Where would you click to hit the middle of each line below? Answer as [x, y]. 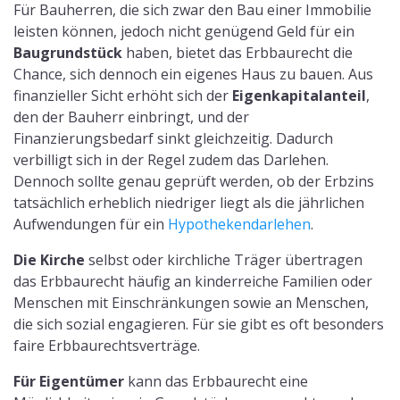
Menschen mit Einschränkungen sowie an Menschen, [191, 302]
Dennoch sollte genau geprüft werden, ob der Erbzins [194, 181]
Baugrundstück [68, 52]
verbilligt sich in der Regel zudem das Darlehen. [171, 159]
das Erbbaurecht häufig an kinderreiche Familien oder [193, 281]
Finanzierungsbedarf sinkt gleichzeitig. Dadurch [173, 138]
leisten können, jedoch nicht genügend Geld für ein [184, 31]
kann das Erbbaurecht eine [216, 381]
